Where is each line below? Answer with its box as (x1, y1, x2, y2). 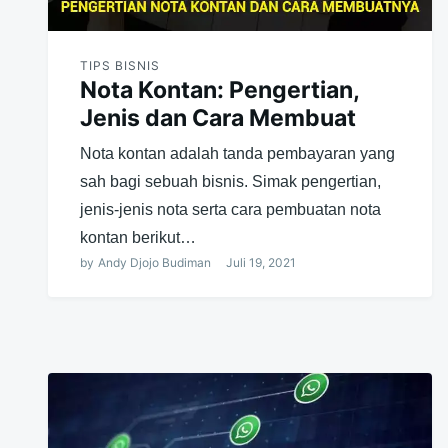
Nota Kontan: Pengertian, (80, 75, 359, 104)
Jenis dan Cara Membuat (80, 103, 356, 132)
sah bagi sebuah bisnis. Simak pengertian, (80, 172, 381, 190)
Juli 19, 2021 (226, 254, 296, 270)
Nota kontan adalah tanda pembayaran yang (80, 144, 395, 162)
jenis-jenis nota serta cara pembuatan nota (80, 200, 381, 218)
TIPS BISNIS (80, 57, 160, 73)
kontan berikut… (80, 228, 196, 246)
